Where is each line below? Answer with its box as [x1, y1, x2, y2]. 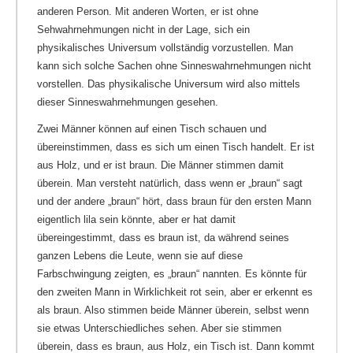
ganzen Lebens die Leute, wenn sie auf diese [37, 250, 243, 262]
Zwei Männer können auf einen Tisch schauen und [37, 123, 266, 136]
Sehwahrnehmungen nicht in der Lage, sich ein [37, 23, 250, 35]
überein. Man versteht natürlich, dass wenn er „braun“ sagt [37, 177, 303, 190]
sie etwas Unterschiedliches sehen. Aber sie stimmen [37, 322, 281, 335]
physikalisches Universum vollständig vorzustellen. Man [37, 41, 293, 54]
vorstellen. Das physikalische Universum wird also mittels [37, 77, 300, 90]
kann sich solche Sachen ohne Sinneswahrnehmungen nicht [37, 59, 311, 72]
